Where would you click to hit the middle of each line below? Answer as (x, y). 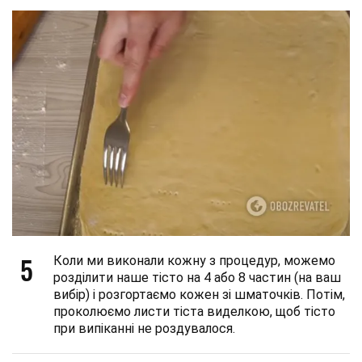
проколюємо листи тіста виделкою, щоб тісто (194, 311)
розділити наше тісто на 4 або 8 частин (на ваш (197, 277)
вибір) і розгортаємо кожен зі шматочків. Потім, (199, 294)
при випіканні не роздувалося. (144, 328)
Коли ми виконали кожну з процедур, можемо (194, 260)
